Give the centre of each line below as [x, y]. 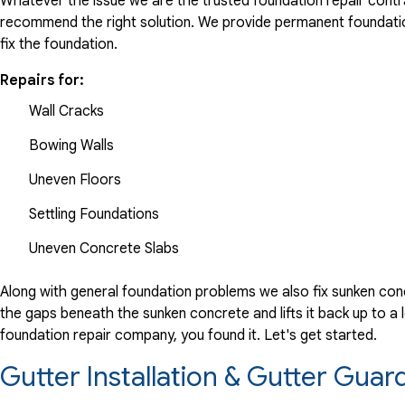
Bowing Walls [71, 145]
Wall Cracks [66, 111]
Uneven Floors [75, 179]
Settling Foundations [94, 214]
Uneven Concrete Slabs [117, 248]
